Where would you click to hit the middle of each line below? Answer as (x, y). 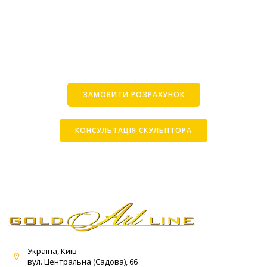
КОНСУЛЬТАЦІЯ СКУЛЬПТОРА (133, 130)
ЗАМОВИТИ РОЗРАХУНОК (133, 94)
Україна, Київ (52, 251)
